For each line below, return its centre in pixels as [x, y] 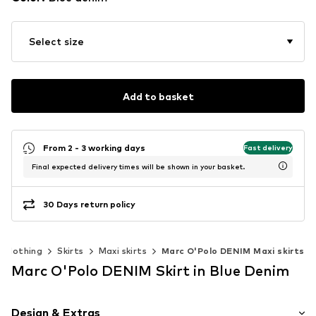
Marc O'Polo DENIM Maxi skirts [233, 251]
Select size [56, 42]
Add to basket [158, 96]
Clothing [23, 251]
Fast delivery [268, 147]
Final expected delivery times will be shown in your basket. [138, 167]
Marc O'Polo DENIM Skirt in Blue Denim [150, 271]
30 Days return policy [89, 204]
